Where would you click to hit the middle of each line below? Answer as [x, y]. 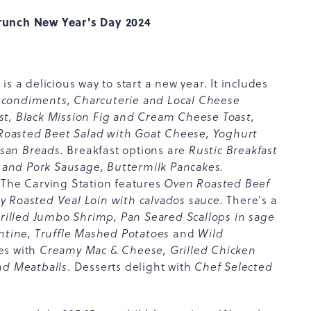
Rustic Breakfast [233, 150]
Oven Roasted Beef [217, 183]
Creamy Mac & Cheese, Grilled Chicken [148, 250]
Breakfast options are [128, 150]
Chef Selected [234, 267]
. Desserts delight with [131, 267]
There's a [250, 200]
